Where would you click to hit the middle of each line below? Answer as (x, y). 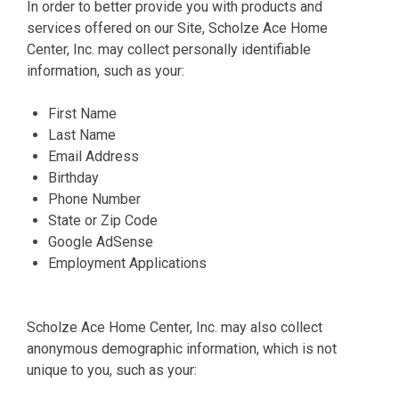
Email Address (94, 156)
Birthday (73, 177)
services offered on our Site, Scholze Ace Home (177, 28)
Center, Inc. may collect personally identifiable (169, 49)
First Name (82, 113)
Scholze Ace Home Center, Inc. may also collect (175, 327)
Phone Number (94, 199)
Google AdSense (101, 241)
